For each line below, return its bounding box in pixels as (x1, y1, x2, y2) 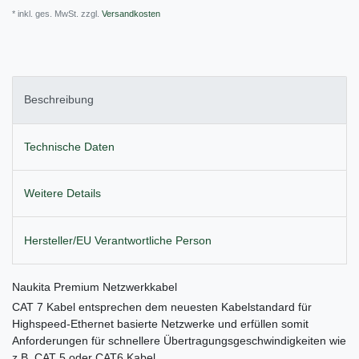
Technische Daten (24, 139, 115, 153)
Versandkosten (99, 9, 160, 19)
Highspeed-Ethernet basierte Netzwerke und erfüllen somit (12, 317, 309, 330)
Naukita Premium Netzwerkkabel (12, 280, 177, 293)
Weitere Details (24, 187, 101, 200)
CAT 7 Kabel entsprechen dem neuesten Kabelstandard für (12, 300, 312, 313)
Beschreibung (24, 93, 94, 107)
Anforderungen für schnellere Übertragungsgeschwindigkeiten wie (12, 333, 346, 347)
